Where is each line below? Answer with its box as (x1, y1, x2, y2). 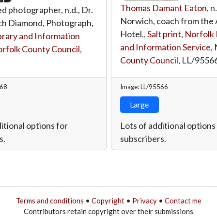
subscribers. (120, 133, 166, 144)
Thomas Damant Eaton (120, 2, 207, 13)
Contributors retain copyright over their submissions (24, 206, 193, 216)
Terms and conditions (15, 196, 84, 205)
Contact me (164, 196, 201, 205)
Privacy (132, 196, 157, 205)
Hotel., (120, 28, 147, 39)
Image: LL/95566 (120, 82, 168, 91)
